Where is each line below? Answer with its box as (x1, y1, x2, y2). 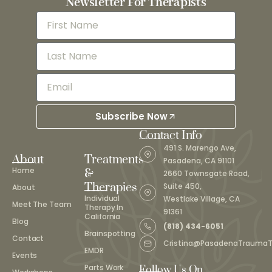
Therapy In (84, 202, 124, 212)
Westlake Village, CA (163, 193, 240, 204)
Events (12, 250, 38, 260)
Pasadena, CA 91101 (163, 155, 235, 166)
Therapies (84, 180, 137, 195)
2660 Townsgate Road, (163, 168, 250, 178)
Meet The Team (12, 199, 72, 209)
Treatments (84, 152, 144, 168)
